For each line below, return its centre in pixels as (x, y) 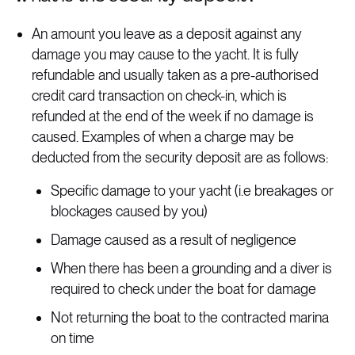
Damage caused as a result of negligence (174, 240)
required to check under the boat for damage (183, 289)
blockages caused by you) (129, 211)
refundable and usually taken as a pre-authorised (175, 75)
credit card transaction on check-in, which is (159, 95)
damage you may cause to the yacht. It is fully (165, 54)
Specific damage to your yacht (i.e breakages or (192, 191)
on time (73, 338)
